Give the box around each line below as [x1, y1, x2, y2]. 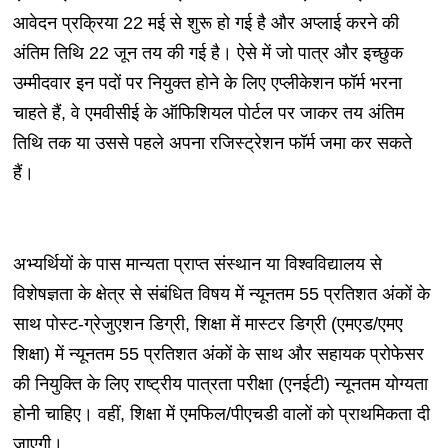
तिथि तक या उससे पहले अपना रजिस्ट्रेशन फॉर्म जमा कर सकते [12, 133, 412, 154]
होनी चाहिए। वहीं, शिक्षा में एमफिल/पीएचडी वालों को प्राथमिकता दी [12, 404, 430, 425]
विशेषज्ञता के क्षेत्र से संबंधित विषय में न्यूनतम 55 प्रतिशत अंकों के [12, 284, 430, 305]
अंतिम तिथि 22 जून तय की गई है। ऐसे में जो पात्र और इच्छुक [12, 43, 403, 64]
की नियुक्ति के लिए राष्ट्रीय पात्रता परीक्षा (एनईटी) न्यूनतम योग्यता [12, 374, 428, 395]
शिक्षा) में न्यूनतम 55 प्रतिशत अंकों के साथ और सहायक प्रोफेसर [12, 344, 424, 365]
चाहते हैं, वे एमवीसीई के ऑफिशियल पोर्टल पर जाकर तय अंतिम [12, 103, 404, 124]
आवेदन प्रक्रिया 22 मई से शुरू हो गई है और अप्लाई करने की [12, 13, 399, 34]
